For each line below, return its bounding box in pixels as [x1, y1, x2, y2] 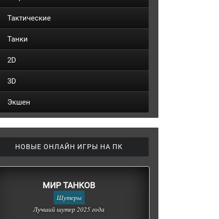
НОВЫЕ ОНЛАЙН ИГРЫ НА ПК [15, 143, 123, 151]
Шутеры [56, 193, 82, 202]
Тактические [7, 14, 51, 22]
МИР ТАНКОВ [43, 180, 95, 190]
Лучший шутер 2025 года [33, 205, 105, 214]
